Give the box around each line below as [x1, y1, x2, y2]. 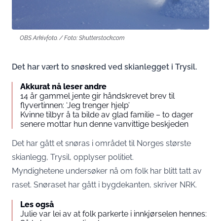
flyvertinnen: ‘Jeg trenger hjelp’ [20, 101, 130, 110]
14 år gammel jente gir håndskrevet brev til [20, 91, 175, 101]
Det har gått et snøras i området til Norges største [12, 139, 191, 148]
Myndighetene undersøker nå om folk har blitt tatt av [12, 166, 202, 176]
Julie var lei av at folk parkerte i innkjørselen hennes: [20, 209, 207, 219]
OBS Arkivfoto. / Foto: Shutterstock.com [20, 34, 125, 42]
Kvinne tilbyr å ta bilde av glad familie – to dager [20, 110, 193, 120]
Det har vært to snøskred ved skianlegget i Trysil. [12, 62, 197, 72]
